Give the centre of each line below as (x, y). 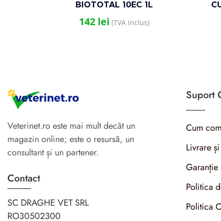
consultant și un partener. (53, 153)
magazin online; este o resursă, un (71, 139)
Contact (24, 179)
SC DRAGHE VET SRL (48, 203)
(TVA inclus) (130, 23)
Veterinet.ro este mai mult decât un (71, 126)
